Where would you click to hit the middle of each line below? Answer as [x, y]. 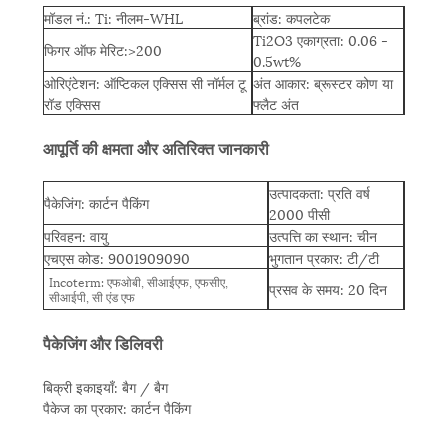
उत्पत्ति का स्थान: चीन [322, 236]
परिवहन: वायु [75, 236]
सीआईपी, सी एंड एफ [91, 297]
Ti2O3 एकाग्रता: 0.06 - [320, 40]
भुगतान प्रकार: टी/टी [323, 258]
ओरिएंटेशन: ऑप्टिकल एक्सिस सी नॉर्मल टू [144, 83]
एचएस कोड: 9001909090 [116, 258]
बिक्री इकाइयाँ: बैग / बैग [105, 387]
